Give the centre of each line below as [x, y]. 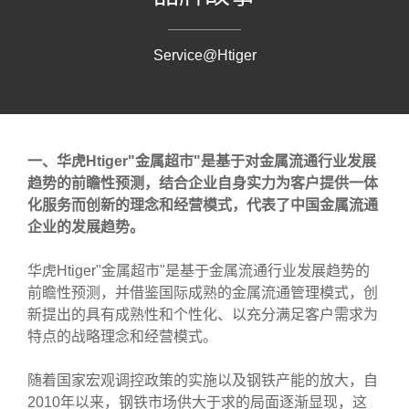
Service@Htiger [204, 55]
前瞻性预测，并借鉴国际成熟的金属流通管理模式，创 [203, 293]
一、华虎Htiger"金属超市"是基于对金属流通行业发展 [202, 161]
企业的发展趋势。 [86, 227]
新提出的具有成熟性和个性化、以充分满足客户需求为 [203, 315]
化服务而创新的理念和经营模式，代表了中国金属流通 [203, 205]
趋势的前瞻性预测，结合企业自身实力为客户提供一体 [203, 183]
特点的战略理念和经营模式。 [123, 336]
